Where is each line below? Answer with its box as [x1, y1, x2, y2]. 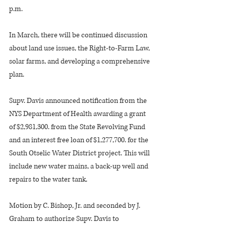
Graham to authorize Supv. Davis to [9, 214, 121, 223]
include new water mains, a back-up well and [9, 161, 150, 171]
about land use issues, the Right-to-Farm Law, [9, 43, 151, 53]
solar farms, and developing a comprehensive [9, 56, 151, 66]
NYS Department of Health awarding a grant [9, 109, 147, 119]
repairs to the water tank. [9, 175, 87, 184]
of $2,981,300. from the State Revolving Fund [9, 122, 147, 132]
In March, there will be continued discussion [9, 30, 149, 40]
